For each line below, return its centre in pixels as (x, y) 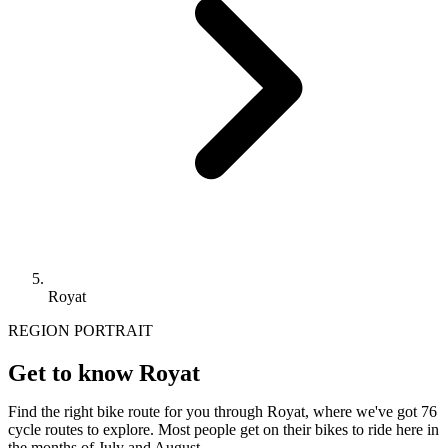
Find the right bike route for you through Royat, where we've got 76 (222, 411)
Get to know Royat (104, 372)
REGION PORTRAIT (80, 330)
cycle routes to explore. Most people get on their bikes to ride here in (223, 429)
